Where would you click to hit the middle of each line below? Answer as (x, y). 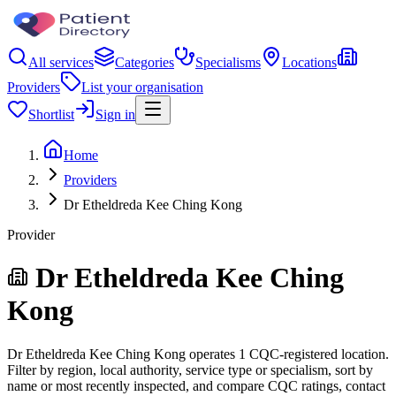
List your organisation (142, 87)
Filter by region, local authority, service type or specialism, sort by (190, 369)
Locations (309, 62)
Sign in (115, 114)
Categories (145, 62)
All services (61, 62)
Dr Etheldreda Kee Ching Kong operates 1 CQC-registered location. (198, 354)
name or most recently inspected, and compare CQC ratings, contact (196, 385)
